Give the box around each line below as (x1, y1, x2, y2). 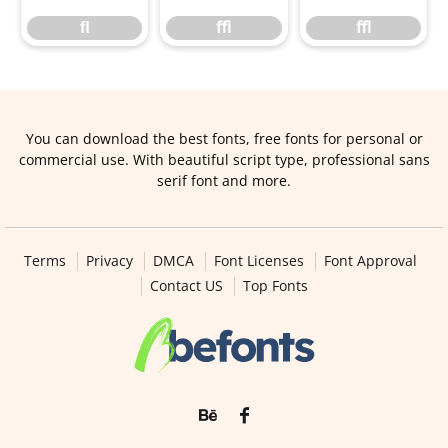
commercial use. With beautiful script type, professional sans (18, 150, 430, 169)
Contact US (149, 276, 223, 295)
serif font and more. (157, 171, 291, 190)
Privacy (85, 251, 133, 270)
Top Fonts (242, 276, 308, 295)
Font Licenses (213, 251, 304, 270)
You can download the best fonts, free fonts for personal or (25, 129, 423, 148)
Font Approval (323, 251, 417, 270)
